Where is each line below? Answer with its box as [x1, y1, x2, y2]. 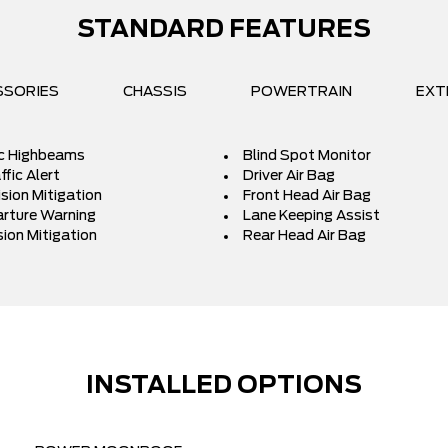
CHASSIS [123, 85, 187, 99]
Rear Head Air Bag [243, 229, 366, 243]
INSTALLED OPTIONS [86, 374, 362, 398]
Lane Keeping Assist [243, 209, 380, 223]
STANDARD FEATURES [77, 18, 371, 42]
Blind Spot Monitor [243, 149, 371, 163]
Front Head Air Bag [243, 189, 371, 203]
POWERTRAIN [251, 85, 352, 99]
